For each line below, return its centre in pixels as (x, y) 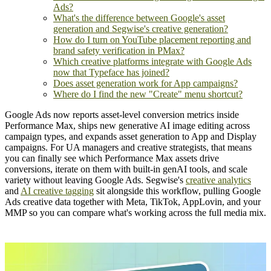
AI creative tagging (57, 191)
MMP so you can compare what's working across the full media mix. (135, 213)
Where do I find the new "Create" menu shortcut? (148, 94)
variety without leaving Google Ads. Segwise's (95, 180)
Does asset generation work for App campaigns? (145, 83)
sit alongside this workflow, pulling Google (177, 191)
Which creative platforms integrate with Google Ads (152, 62)
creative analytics (218, 180)
